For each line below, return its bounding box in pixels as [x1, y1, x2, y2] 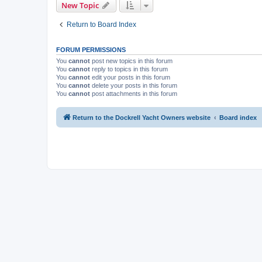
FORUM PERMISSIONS [56, 46, 126, 53]
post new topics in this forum [90, 57, 173, 64]
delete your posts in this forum [90, 81, 177, 89]
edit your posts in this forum [90, 73, 170, 81]
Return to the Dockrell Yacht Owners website [73, 114, 211, 121]
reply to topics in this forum [90, 65, 168, 73]
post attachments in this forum [90, 89, 177, 97]
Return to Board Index [67, 20, 136, 29]
